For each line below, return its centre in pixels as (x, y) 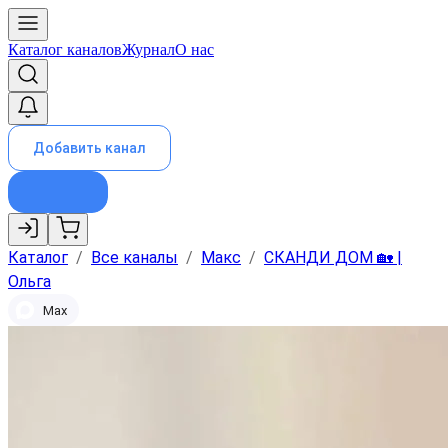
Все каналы (134, 257)
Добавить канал (89, 148)
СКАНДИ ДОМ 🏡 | (333, 257)
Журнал (148, 49)
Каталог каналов (65, 49)
